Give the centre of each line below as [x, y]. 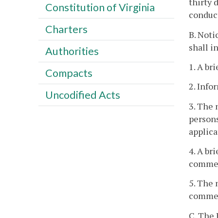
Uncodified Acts [82, 95]
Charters [66, 29]
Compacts [69, 73]
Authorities [72, 51]
